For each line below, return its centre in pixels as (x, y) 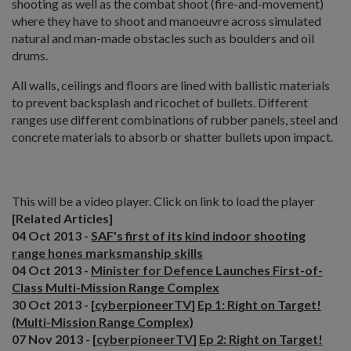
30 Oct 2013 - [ (53, 304)
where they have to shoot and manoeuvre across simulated (166, 20)
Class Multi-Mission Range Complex (116, 287)
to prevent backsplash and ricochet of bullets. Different (160, 102)
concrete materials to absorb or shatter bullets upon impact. (172, 136)
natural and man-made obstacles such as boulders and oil (163, 38)
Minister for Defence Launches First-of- (207, 270)
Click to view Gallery (71, 166)
